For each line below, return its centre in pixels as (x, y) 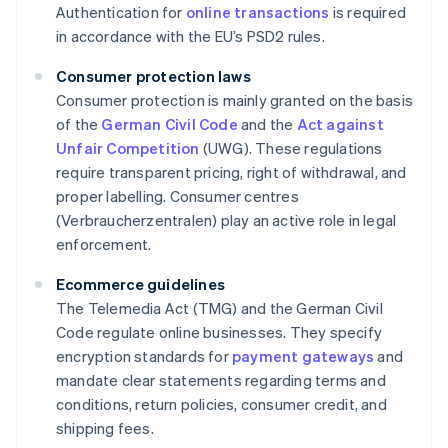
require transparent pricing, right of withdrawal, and (231, 172)
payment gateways (303, 356)
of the (79, 124)
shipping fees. (105, 428)
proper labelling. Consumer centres (177, 196)
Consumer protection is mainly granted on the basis (235, 100)
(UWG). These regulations (291, 148)
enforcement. (104, 244)
